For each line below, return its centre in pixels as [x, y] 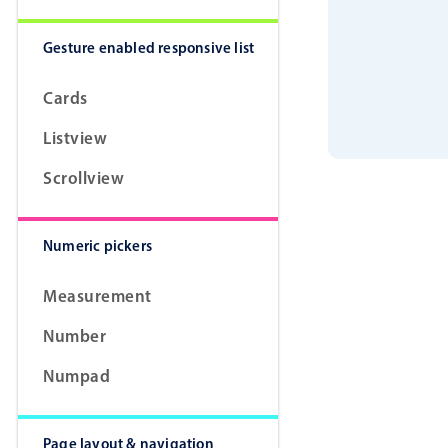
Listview [75, 138]
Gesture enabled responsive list [149, 48]
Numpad [76, 376]
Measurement [97, 296]
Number [74, 336]
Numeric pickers [97, 246]
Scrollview [83, 178]
